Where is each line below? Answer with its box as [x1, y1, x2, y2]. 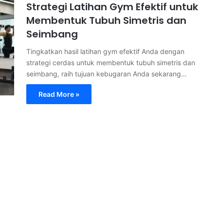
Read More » [38, 90, 79, 98]
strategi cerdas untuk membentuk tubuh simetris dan [26, 58, 195, 67]
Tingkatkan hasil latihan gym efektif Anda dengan [26, 47, 184, 55]
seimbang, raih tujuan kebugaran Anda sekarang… [26, 70, 187, 78]
